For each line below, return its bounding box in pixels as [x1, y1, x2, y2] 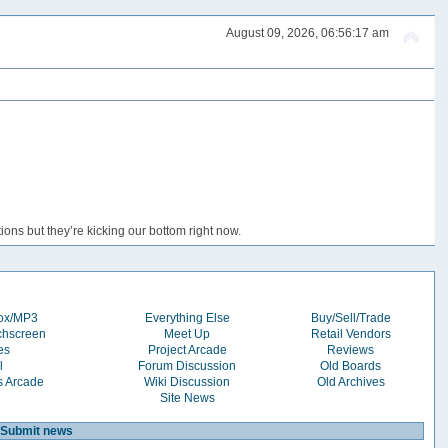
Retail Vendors [310, 326, 391, 341]
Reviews [327, 342, 375, 357]
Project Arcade [147, 342, 227, 357]
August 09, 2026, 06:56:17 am [225, 26, 389, 41]
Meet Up [164, 326, 211, 341]
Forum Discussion [138, 358, 237, 373]
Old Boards [320, 358, 382, 373]
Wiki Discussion [144, 374, 231, 389]
